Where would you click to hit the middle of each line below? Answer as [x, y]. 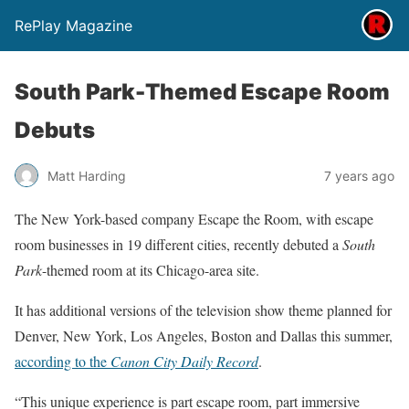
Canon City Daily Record [184, 361]
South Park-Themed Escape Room [202, 92]
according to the [63, 361]
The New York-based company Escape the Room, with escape [194, 219]
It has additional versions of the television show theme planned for [203, 310]
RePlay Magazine [73, 26]
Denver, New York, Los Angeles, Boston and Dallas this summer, [204, 336]
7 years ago [359, 175]
